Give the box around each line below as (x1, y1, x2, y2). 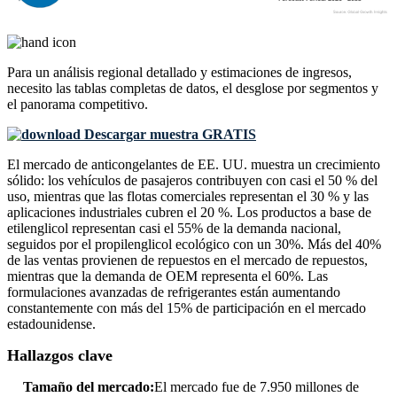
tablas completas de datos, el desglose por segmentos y (74, 81, 378, 97)
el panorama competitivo (7, 97, 144, 113)
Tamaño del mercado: (23, 379, 154, 395)
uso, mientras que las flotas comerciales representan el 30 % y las (7, 189, 369, 205)
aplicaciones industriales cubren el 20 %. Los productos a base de (7, 205, 371, 221)
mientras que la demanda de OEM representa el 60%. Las (7, 269, 328, 284)
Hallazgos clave (7, 346, 113, 365)
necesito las (7, 81, 74, 97)
